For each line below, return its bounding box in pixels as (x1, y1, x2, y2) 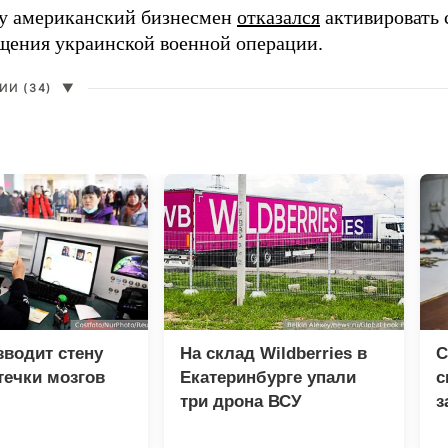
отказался (237, 6, 320, 29)
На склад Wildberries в (180, 344, 367, 364)
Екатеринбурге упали (180, 368, 356, 388)
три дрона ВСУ (180, 392, 302, 412)
